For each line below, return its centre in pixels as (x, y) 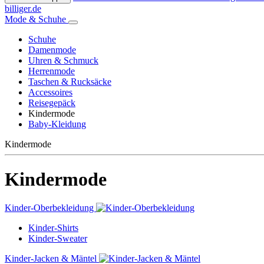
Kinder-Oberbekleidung (50, 208)
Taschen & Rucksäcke (70, 82)
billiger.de (23, 9)
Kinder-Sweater (58, 239)
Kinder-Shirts (53, 228)
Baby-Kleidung (57, 124)
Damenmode (52, 50)
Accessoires (50, 93)
